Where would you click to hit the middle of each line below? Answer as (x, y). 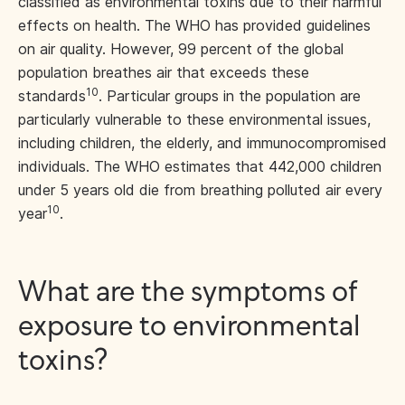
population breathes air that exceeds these (164, 72)
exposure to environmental (189, 327)
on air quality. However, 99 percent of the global (181, 49)
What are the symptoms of (187, 293)
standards (52, 96)
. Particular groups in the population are (230, 96)
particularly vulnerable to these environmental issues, (194, 119)
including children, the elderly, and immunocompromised (202, 143)
